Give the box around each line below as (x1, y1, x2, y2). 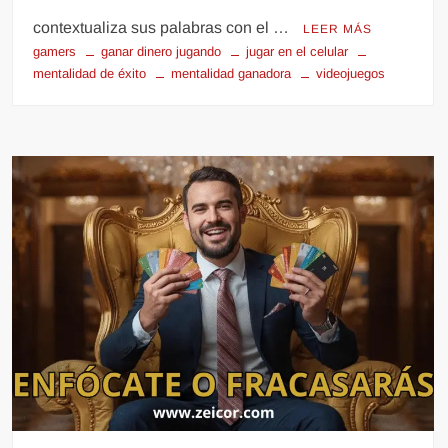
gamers (33, 43, 77, 59)
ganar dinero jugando (101, 43, 222, 59)
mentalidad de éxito (33, 65, 147, 81)
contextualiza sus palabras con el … (33, 18, 294, 36)
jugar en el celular (246, 43, 349, 59)
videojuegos (316, 65, 386, 81)
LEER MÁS (303, 21, 373, 36)
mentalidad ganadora (171, 65, 292, 81)
